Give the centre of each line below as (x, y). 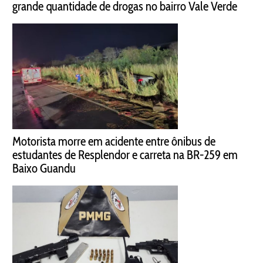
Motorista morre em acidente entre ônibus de (114, 141)
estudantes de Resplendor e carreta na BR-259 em (125, 154)
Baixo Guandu (44, 168)
